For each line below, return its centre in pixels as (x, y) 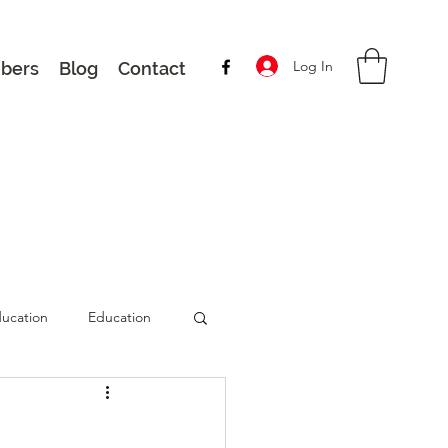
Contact (152, 68)
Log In (312, 65)
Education (119, 316)
